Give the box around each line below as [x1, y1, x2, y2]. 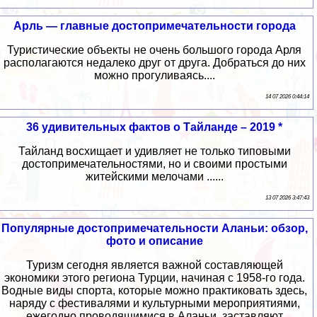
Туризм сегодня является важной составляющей [25, 259, 283, 272]
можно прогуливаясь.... [93, 69, 215, 82]
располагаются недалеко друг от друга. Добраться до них [3, 57, 306, 69]
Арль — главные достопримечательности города [13, 20, 296, 33]
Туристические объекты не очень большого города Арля [7, 44, 301, 57]
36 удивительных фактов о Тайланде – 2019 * [26, 121, 282, 134]
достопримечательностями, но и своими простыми [21, 158, 287, 171]
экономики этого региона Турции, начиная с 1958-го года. [4, 272, 305, 284]
